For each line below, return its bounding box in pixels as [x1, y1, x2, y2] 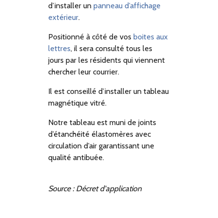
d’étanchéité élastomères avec [48, 129, 151, 139]
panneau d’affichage [93, 1, 161, 11]
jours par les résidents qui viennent [48, 55, 165, 65]
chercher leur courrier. [48, 67, 120, 77]
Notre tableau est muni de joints [48, 118, 157, 127]
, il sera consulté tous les [71, 44, 153, 54]
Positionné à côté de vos [48, 32, 134, 42]
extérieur [48, 13, 79, 22]
